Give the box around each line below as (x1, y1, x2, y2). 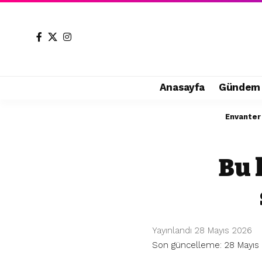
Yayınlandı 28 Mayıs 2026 (152, 225, 253, 236)
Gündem (218, 81, 260, 94)
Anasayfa (159, 81, 205, 94)
